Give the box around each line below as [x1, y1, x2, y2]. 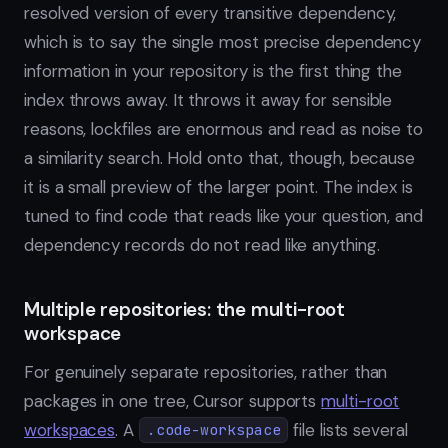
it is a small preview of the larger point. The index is [24, 176, 413, 199]
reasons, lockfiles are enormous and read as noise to [24, 118, 424, 141]
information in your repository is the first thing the [24, 60, 403, 83]
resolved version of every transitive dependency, [24, 2, 397, 25]
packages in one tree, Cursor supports [24, 389, 322, 412]
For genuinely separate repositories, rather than [24, 360, 388, 383]
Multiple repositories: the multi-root [24, 297, 345, 323]
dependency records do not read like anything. [24, 234, 380, 257]
